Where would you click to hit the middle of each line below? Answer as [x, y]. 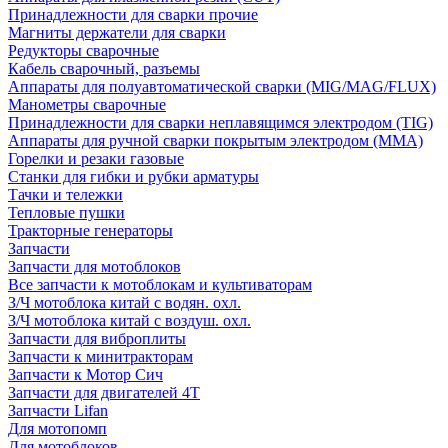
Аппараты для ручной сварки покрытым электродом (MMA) [215, 140]
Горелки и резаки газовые [96, 158]
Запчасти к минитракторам [100, 356]
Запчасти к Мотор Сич [85, 374]
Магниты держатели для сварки [117, 32]
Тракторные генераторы [90, 230]
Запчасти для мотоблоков [94, 266]
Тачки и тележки [65, 194]
